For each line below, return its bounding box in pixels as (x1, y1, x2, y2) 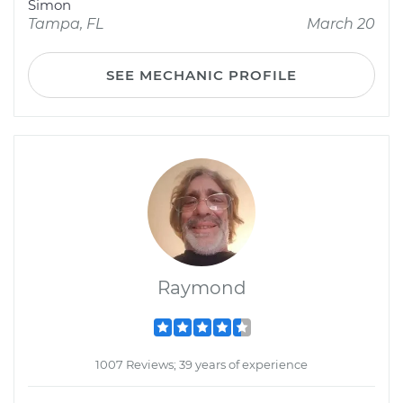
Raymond (157, 277, 246, 299)
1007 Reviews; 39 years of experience (95, 357, 308, 372)
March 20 (307, 15, 375, 32)
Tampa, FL (28, 15, 103, 32)
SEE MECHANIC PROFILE (106, 67, 297, 84)
